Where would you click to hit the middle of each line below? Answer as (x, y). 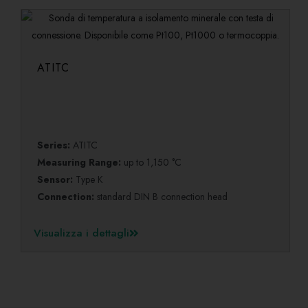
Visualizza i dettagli (81, 233)
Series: (55, 145)
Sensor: (55, 179)
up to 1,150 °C (153, 162)
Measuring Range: (81, 162)
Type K (88, 179)
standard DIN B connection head (163, 197)
